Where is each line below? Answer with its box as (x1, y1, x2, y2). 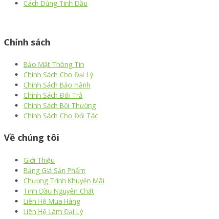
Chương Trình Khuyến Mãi (23, 175, 104, 185)
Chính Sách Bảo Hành (23, 80, 90, 90)
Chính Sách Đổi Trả (23, 90, 83, 100)
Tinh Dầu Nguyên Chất (23, 186, 94, 196)
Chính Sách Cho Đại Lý (23, 70, 93, 80)
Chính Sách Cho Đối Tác (23, 111, 98, 121)
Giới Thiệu (23, 155, 55, 165)
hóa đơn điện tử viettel (117, 15, 186, 25)
